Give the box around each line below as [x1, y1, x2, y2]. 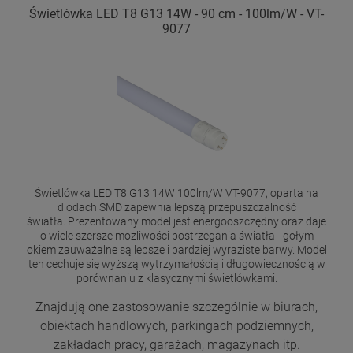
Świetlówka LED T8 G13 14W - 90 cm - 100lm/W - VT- [29, 6, 324, 21]
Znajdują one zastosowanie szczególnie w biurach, [35, 299, 318, 314]
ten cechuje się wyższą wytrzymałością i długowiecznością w [28, 257, 325, 270]
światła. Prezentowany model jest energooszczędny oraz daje [27, 214, 326, 228]
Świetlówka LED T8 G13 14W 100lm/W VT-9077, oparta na [35, 186, 318, 199]
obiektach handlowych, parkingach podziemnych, [39, 318, 314, 333]
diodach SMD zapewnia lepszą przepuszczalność [57, 200, 296, 214]
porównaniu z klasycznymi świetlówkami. [76, 271, 277, 284]
